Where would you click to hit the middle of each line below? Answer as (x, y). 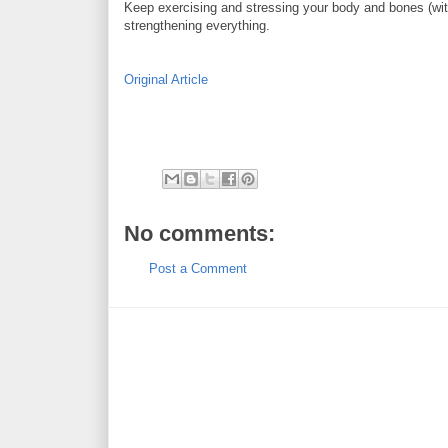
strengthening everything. (197, 25)
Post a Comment (198, 268)
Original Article (166, 79)
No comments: (199, 233)
